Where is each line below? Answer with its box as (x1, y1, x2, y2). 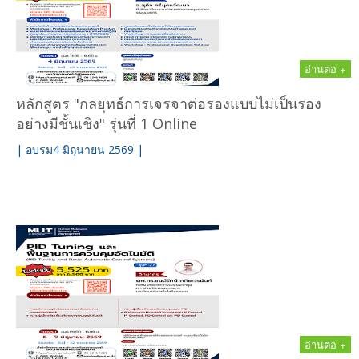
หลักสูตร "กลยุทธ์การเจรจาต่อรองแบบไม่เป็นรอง (16, 94, 321, 113)
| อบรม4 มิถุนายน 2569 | (16, 142, 143, 157)
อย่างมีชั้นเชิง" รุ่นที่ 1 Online (16, 114, 197, 133)
